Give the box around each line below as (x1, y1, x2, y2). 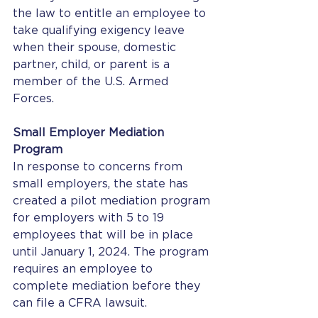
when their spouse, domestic (13, 42, 180, 53)
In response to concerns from (13, 161, 186, 172)
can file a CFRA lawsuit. (13, 297, 150, 309)
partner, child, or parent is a (13, 59, 173, 70)
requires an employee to (13, 263, 156, 275)
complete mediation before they (13, 280, 204, 292)
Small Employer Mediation (13, 127, 168, 138)
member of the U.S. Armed (13, 76, 172, 87)
